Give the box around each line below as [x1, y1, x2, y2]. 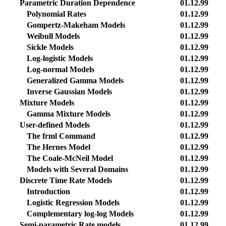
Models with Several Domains [27, 165, 128, 174]
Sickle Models [27, 43, 74, 51]
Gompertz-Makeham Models [27, 21, 125, 29]
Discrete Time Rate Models [20, 176, 112, 185]
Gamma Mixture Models [27, 109, 110, 118]
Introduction [27, 187, 70, 196]
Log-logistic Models [27, 54, 93, 63]
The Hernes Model [27, 143, 90, 151]
